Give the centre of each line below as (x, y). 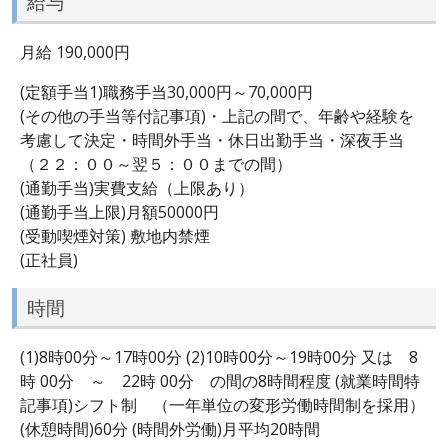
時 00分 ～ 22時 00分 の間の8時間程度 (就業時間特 (220, 381)
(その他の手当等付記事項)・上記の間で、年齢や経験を (217, 115)
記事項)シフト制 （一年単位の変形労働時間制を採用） (222, 405)
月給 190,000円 (75, 51)
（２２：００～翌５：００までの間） (156, 163)
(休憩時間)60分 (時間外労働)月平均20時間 (170, 429)
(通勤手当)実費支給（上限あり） (137, 187)
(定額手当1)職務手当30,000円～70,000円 (166, 91)
